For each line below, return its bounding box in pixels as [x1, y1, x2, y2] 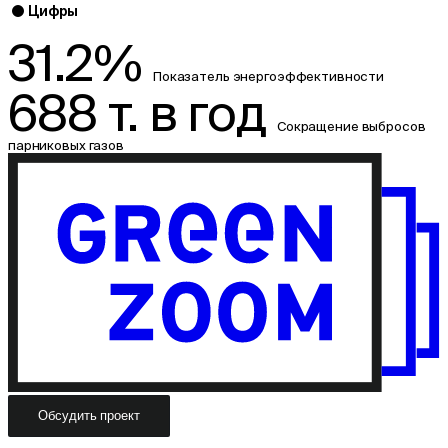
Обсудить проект [38, 408, 140, 424]
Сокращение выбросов [277, 118, 426, 134]
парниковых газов [8, 137, 124, 153]
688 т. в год [8, 83, 277, 141]
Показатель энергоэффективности [153, 68, 385, 84]
